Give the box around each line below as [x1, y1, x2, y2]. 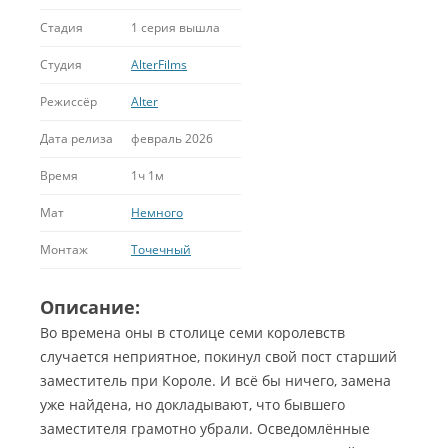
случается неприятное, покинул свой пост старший [40, 347, 397, 366]
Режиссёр [40, 93, 97, 110]
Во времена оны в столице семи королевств [40, 323, 345, 342]
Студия [40, 56, 82, 73]
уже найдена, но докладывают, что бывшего [40, 395, 345, 414]
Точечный [131, 241, 191, 258]
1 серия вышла [131, 19, 220, 36]
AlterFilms [131, 56, 187, 73]
